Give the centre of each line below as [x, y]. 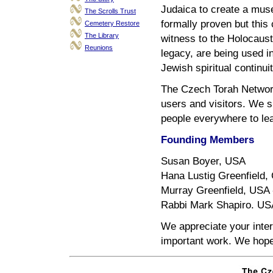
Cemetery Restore [112, 23]
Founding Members [207, 140]
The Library [102, 35]
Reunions [99, 48]
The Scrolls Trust [110, 11]
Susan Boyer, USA [203, 161]
